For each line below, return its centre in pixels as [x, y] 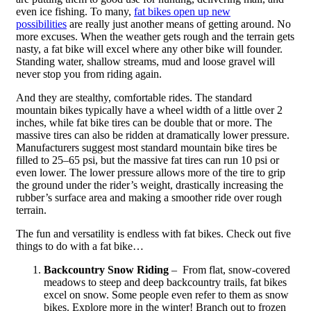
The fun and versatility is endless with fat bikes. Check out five [153, 234]
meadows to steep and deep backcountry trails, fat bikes [165, 283]
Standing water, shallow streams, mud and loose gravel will [145, 62]
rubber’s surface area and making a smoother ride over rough [149, 198]
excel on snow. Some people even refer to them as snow [166, 295]
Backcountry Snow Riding [106, 270]
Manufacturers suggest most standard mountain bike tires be [146, 148]
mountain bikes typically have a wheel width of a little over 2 [149, 110]
